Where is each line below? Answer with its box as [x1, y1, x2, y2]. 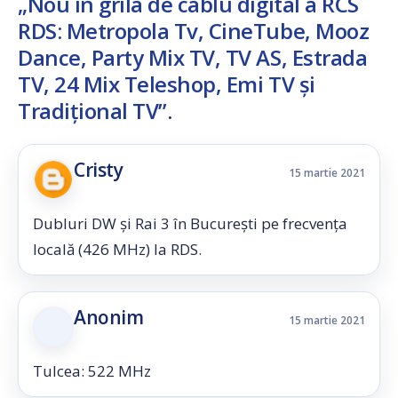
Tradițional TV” [18, 96, 167, 125]
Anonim [74, 305, 144, 330]
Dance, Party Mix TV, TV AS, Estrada [18, 43, 368, 72]
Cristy [74, 157, 123, 182]
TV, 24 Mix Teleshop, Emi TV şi [18, 69, 315, 99]
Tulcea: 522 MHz [33, 361, 151, 381]
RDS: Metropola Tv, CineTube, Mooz [18, 16, 370, 45]
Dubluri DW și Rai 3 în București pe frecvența [33, 213, 347, 234]
